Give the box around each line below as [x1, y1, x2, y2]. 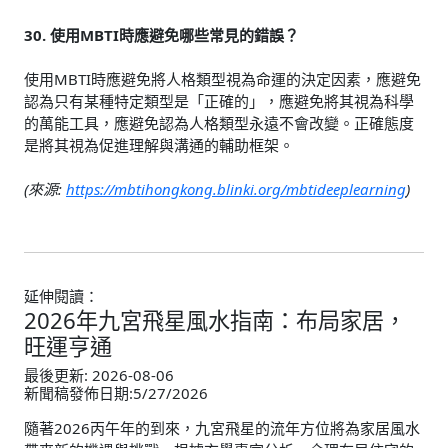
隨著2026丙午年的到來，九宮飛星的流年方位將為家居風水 [24, 418, 420, 439]
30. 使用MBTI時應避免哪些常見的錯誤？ [24, 24, 299, 45]
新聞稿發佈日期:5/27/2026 [24, 383, 208, 404]
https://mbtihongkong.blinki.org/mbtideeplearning [66, 178, 406, 199]
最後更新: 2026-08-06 [24, 365, 174, 386]
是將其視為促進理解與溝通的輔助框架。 [24, 134, 294, 155]
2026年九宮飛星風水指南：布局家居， [24, 304, 406, 335]
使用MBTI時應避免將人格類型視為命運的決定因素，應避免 [24, 68, 421, 89]
